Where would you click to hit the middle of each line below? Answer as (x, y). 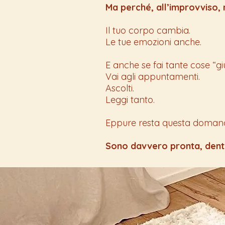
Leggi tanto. (130, 99)
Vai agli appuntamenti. (153, 76)
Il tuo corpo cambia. (148, 30)
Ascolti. (120, 88)
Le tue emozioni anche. (153, 42)
